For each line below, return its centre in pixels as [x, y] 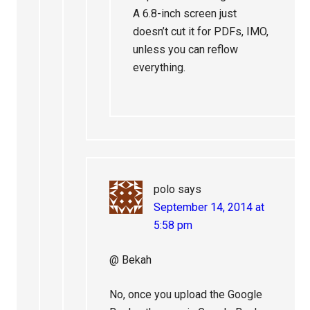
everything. [159, 67]
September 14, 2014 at [209, 207]
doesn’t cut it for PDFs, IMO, [201, 31]
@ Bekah [131, 260]
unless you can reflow [186, 49]
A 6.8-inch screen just [185, 13]
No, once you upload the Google [186, 294]
